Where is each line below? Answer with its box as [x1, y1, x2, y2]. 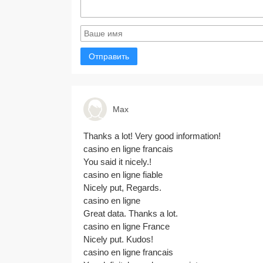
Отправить [89, 52, 129, 61]
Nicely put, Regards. [83, 183, 161, 193]
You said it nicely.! [83, 157, 151, 167]
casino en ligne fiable [83, 170, 163, 180]
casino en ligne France [83, 221, 170, 231]
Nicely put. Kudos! [83, 234, 153, 244]
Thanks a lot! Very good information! [83, 131, 221, 141]
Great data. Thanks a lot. [83, 208, 178, 218]
